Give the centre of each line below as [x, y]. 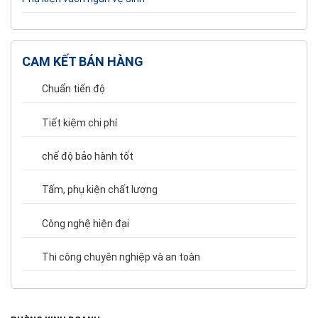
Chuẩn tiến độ [73, 89]
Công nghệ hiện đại [86, 223]
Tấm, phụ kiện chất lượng [100, 190]
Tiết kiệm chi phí [79, 122]
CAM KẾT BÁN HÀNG [83, 62]
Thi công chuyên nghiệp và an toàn [121, 257]
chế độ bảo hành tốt [88, 157]
